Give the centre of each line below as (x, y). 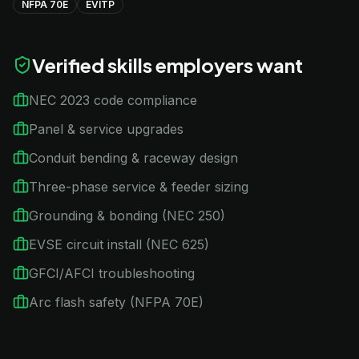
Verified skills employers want (167, 65)
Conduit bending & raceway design (133, 158)
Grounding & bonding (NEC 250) (127, 216)
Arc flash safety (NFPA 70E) (116, 302)
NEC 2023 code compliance (113, 100)
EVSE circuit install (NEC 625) (119, 244)
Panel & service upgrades (106, 129)
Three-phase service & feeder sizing (139, 187)
